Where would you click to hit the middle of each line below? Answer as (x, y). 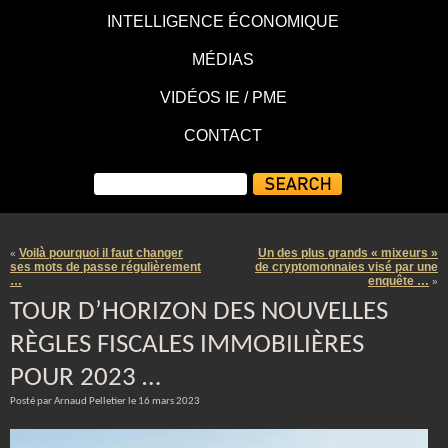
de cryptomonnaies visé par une (346, 267)
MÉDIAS (223, 59)
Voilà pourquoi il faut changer (101, 253)
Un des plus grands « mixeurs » (348, 253)
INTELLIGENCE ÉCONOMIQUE (223, 21)
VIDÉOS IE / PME (223, 97)
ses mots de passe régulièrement (105, 267)
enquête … (398, 281)
